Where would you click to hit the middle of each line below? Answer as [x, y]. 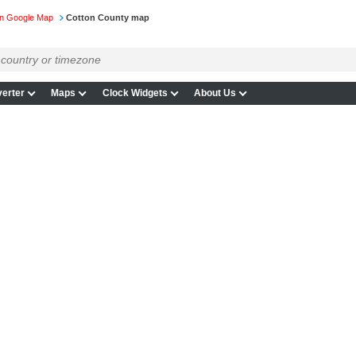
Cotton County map [107, 18]
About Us [215, 93]
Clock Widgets [135, 93]
